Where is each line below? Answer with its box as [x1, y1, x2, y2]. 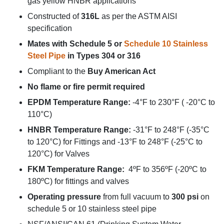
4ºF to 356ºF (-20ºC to [126, 165, 206, 173]
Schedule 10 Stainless [124, 39, 208, 48]
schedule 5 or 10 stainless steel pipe [27, 204, 156, 213]
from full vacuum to [103, 192, 171, 201]
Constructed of [27, 12, 81, 20]
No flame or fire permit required [27, 82, 145, 91]
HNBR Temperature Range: [27, 125, 133, 134]
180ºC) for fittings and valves [27, 177, 129, 185]
